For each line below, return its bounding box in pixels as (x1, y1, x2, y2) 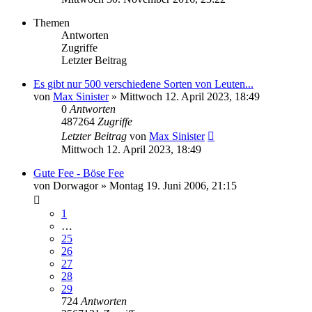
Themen (33, 16, 70, 29)
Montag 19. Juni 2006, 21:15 (109, 179, 237, 192)
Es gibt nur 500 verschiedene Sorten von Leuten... (33, 77, 253, 90)
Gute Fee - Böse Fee (33, 166, 124, 179)
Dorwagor (53, 179, 98, 192)
